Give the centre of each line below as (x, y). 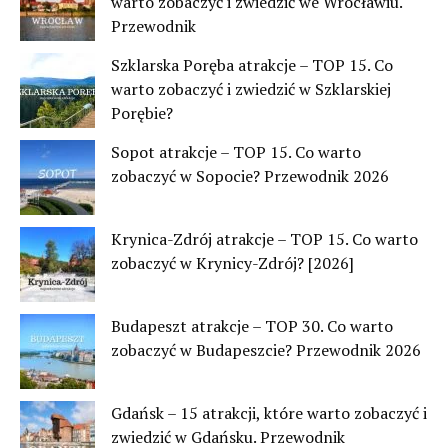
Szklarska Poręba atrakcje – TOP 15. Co (252, 64)
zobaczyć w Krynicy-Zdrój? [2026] (232, 262)
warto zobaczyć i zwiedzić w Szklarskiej (251, 88)
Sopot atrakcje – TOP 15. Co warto (236, 151)
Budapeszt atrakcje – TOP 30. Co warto (252, 325)
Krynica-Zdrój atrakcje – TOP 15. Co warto (264, 238)
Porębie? (142, 112)
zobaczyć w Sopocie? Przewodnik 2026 (250, 175)
